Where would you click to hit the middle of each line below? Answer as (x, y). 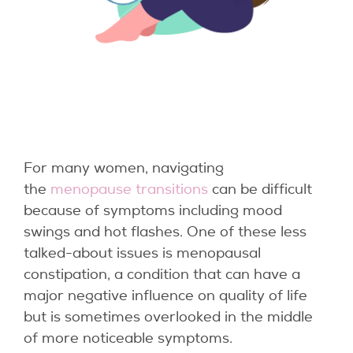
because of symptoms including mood (153, 211)
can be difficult (260, 190)
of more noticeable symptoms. (128, 338)
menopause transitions (129, 190)
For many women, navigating (124, 168)
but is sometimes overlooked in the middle (168, 317)
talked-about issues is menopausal (142, 253)
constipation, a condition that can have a (162, 275)
